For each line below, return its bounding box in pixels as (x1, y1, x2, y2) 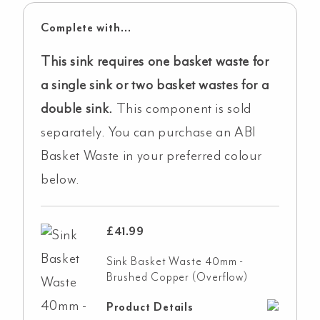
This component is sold (116, 99, 252, 117)
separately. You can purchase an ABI (41, 123, 257, 141)
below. (41, 170, 80, 188)
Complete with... (41, 20, 131, 35)
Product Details (106, 299, 194, 314)
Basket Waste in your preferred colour (41, 146, 262, 164)
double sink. (41, 99, 116, 117)
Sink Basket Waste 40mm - (106, 254, 244, 269)
